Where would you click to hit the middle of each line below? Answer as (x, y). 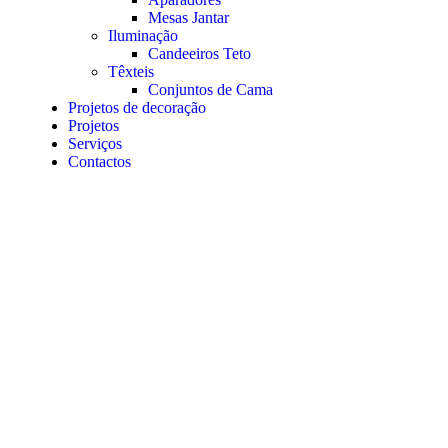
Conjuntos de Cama (210, 90)
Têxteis (131, 72)
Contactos (99, 162)
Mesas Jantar (188, 18)
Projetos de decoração (137, 108)
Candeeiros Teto (199, 54)
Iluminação (143, 36)
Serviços (95, 144)
